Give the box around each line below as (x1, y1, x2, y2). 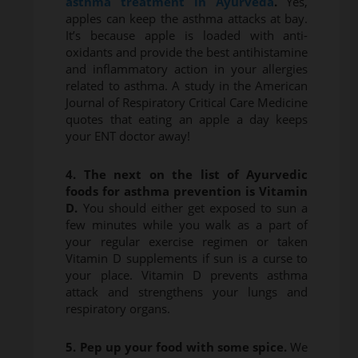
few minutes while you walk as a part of (66, 217, 308, 233)
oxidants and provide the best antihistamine (66, 44, 308, 61)
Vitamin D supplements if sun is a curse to (66, 250, 308, 267)
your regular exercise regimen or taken (66, 233, 308, 250)
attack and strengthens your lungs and (66, 284, 308, 300)
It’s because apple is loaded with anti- (66, 27, 308, 44)
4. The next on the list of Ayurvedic (66, 166, 308, 183)
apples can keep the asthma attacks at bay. (66, 10, 308, 27)
